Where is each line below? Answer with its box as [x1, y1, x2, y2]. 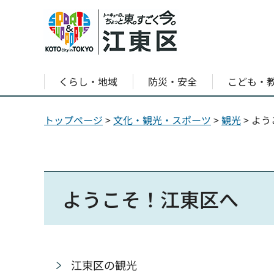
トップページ [44, 113, 103, 127]
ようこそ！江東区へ [62, 185, 239, 213]
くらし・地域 [59, 74, 118, 89]
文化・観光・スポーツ [113, 113, 211, 127]
